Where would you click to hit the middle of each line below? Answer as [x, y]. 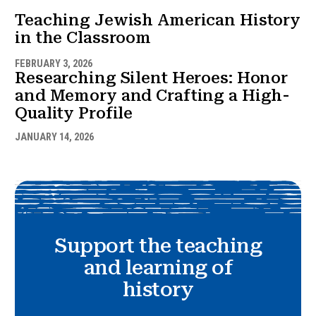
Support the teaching [158, 245]
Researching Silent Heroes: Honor [151, 78]
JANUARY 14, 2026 [54, 137]
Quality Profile [74, 114]
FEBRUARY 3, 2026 [54, 64]
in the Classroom [83, 38]
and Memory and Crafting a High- [153, 96]
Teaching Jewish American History [158, 20]
